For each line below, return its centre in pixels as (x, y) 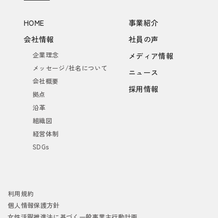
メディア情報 (151, 56)
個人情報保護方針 (34, 205)
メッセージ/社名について (70, 68)
